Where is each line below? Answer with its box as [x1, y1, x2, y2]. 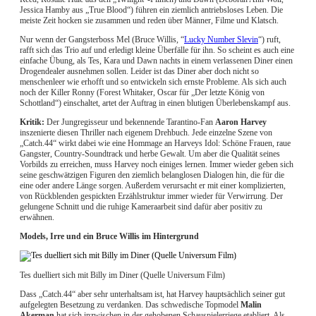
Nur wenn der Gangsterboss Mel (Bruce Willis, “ [20, 35, 184, 45]
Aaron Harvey [215, 117, 267, 128]
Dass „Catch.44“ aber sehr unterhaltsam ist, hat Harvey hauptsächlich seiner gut [20, 289, 285, 300]
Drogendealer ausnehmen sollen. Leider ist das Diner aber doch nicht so [20, 66, 259, 77]
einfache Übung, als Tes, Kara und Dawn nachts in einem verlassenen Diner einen [20, 56, 293, 66]
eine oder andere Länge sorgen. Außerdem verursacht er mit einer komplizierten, [20, 181, 286, 191]
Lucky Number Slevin [184, 35, 258, 45]
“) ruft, [258, 35, 281, 45]
